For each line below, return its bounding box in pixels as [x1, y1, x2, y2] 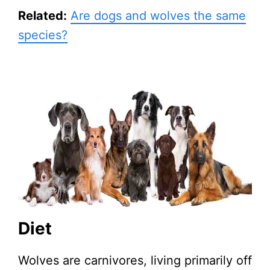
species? [18, 27, 67, 42]
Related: [18, 8, 67, 23]
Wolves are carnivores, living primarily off [18, 253, 252, 268]
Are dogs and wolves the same [71, 8, 246, 23]
